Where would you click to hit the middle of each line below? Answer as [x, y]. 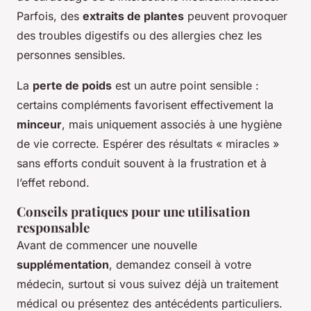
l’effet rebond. [53, 182]
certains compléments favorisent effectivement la [145, 104]
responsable [53, 227]
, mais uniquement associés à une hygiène [172, 124]
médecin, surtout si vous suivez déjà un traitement [148, 284]
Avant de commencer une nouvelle [107, 245]
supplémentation [63, 264]
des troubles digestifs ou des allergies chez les [139, 35]
